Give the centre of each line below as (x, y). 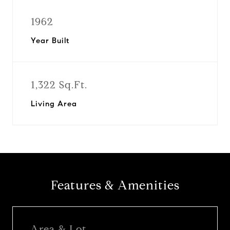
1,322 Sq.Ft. (59, 85)
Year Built (50, 41)
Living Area (54, 104)
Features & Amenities (115, 185)
